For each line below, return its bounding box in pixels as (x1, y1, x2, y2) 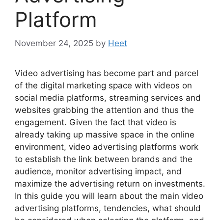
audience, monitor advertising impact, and (15, 166, 182, 177)
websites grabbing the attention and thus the (15, 105, 194, 115)
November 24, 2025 (15, 38, 93, 49)
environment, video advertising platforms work (15, 142, 198, 152)
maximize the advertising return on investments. (15, 179, 205, 189)
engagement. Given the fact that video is (15, 117, 176, 128)
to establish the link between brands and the (15, 154, 192, 165)
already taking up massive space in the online (15, 130, 194, 140)
